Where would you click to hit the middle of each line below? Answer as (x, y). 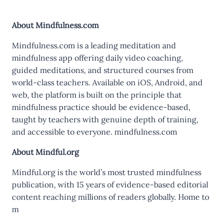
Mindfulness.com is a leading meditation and (94, 45)
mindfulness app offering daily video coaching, (97, 58)
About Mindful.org (45, 152)
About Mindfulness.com (55, 25)
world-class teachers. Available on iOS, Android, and (107, 82)
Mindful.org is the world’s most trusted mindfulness (107, 172)
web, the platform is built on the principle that (97, 95)
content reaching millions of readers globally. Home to (110, 197)
